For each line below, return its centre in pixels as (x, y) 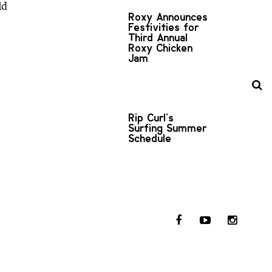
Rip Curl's (151, 117)
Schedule (150, 138)
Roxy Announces (168, 17)
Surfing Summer (168, 128)
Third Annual (158, 37)
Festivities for (164, 27)
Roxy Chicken (161, 48)
